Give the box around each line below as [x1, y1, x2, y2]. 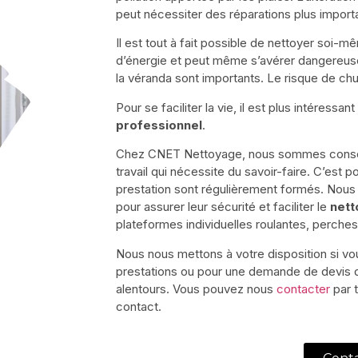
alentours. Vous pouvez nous [116, 280, 276, 296]
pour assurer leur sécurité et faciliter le [116, 199, 330, 215]
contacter [276, 280, 330, 296]
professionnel [116, 117, 202, 133]
